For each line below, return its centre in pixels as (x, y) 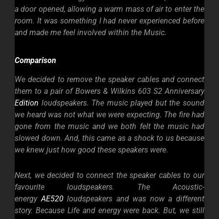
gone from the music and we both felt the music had (109, 127)
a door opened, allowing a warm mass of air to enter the (109, 9)
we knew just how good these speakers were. (92, 150)
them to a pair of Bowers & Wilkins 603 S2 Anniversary (109, 91)
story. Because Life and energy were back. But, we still (109, 211)
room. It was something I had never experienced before (109, 21)
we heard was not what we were (71, 115)
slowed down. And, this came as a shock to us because (109, 138)
